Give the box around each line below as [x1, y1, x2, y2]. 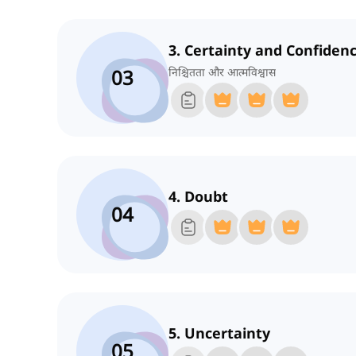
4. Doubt [168, 187, 228, 207]
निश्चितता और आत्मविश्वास [168, 64, 276, 80]
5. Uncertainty [168, 323, 270, 343]
